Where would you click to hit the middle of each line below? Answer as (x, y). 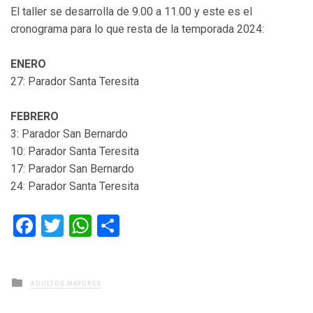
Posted (42, 281)
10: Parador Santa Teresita (75, 152)
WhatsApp (142, 226)
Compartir (169, 226)
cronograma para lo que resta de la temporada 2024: (137, 29)
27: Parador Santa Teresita (75, 82)
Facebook (82, 226)
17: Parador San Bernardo (72, 169)
